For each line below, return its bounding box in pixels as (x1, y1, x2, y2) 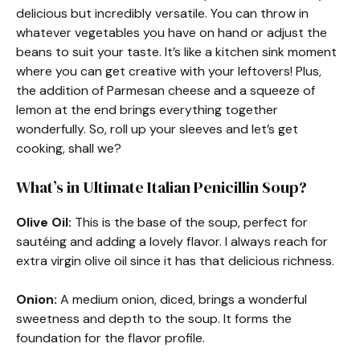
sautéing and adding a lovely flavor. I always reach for (16, 232, 328, 250)
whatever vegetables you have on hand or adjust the (16, 23, 327, 41)
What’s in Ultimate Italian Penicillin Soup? (16, 175, 307, 198)
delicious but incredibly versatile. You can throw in (16, 4, 309, 22)
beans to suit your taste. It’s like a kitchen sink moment (16, 43, 337, 60)
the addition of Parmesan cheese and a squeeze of (16, 81, 315, 99)
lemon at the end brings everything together (16, 100, 278, 118)
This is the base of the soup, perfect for (72, 213, 308, 231)
